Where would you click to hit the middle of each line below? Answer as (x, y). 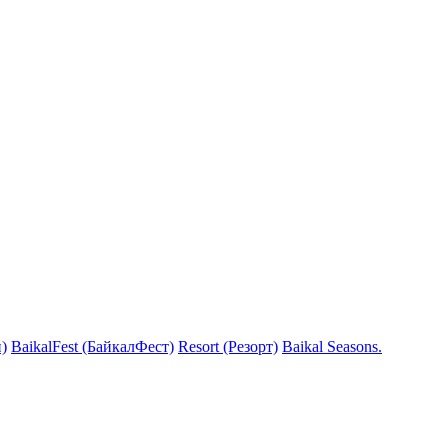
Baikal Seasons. (332, 346)
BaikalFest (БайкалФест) (92, 346)
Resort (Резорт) (228, 346)
